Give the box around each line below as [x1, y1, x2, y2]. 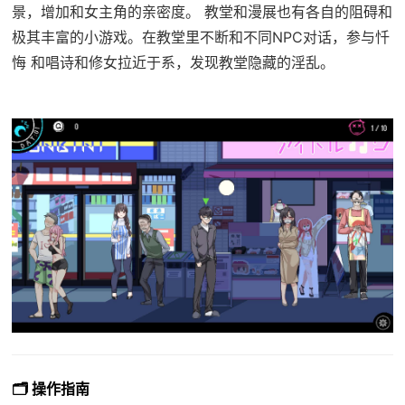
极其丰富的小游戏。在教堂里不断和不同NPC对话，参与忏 [11, 27, 390, 46]
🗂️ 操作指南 [11, 380, 89, 399]
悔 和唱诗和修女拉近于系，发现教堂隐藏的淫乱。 [11, 52, 334, 71]
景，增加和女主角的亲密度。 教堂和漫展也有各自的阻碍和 [11, 2, 392, 21]
